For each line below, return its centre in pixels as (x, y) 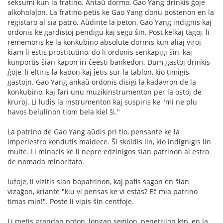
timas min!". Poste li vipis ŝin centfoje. (71, 201)
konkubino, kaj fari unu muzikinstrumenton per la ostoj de (105, 92)
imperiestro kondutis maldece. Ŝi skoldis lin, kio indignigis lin (109, 142)
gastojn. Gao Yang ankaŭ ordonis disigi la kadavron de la (102, 82)
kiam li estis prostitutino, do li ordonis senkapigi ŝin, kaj (100, 52)
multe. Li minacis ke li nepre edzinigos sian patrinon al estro (108, 152)
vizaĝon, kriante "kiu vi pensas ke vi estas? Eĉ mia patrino (103, 191)
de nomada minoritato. (46, 162)
